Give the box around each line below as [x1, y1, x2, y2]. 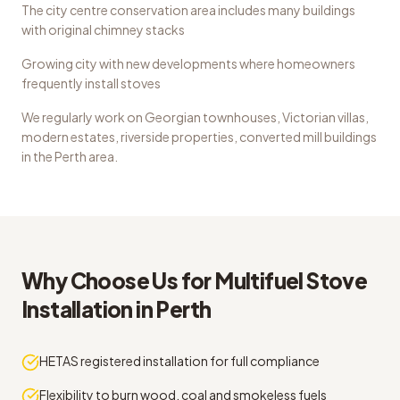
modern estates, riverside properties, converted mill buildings [21, 129, 377, 145]
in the [21, 148, 54, 164]
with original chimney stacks [21, 21, 185, 37]
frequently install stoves [21, 75, 161, 91]
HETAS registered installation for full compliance [39, 353, 320, 369]
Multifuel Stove [214, 267, 368, 294]
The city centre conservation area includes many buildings [21, 2, 355, 18]
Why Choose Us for [21, 267, 215, 294]
